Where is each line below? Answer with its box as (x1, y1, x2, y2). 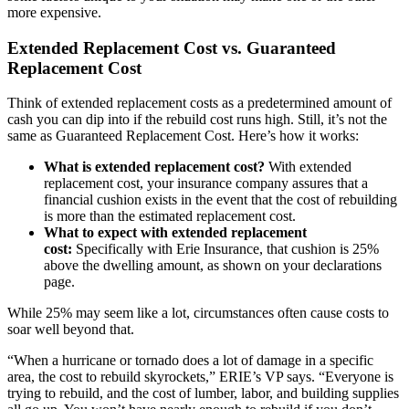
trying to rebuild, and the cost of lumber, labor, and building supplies (7, 385, 399, 402)
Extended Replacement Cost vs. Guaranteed (7, 37, 336, 58)
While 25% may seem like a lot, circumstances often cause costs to (7, 305, 389, 321)
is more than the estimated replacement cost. (44, 208, 296, 225)
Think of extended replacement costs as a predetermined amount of (7, 95, 392, 111)
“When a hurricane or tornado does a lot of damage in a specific (7, 352, 373, 369)
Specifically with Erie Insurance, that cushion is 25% (72, 241, 379, 257)
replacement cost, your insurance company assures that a (44, 175, 368, 192)
